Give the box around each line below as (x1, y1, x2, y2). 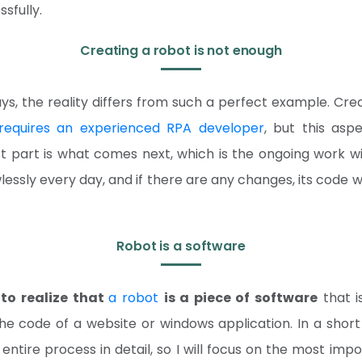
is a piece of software (163, 288, 318, 307)
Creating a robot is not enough (80, 41, 282, 60)
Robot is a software (116, 237, 246, 255)
